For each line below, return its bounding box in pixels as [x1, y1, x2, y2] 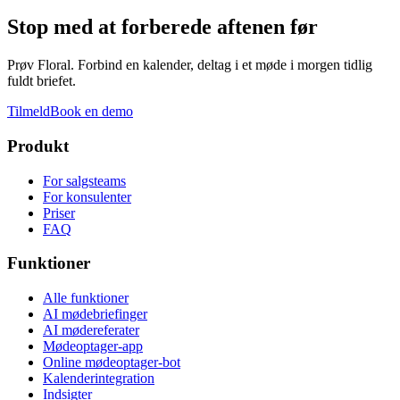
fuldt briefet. [7, 73, 76, 89]
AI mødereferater [43, 322, 139, 338]
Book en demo [50, 104, 133, 120]
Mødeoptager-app [43, 338, 143, 354]
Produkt [7, 136, 69, 155]
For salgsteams [43, 172, 126, 188]
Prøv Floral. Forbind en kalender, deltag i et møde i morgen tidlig [7, 57, 372, 73]
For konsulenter [43, 188, 131, 204]
